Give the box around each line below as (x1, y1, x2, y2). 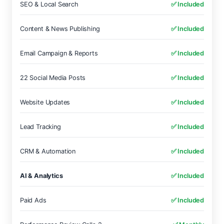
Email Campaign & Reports (20, 49, 98, 57)
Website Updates (20, 98, 70, 106)
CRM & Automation (20, 147, 76, 155)
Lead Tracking (20, 123, 61, 130)
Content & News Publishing (20, 25, 100, 32)
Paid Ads (20, 196, 46, 204)
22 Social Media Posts (20, 74, 86, 81)
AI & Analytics (20, 172, 63, 179)
